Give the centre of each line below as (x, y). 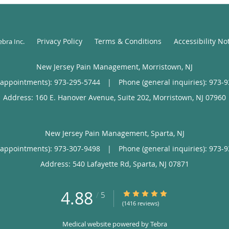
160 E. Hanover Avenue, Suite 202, (94, 97)
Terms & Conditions (128, 41)
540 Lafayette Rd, (102, 164)
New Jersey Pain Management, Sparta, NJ (114, 133)
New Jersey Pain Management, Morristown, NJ (114, 66)
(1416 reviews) (141, 203)
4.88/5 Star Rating (153, 193)
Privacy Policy (59, 41)
